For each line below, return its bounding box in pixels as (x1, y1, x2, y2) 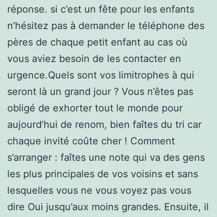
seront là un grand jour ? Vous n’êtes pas (7, 85, 193, 97)
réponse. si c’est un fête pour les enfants (7, 3, 194, 15)
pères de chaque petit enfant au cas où (7, 36, 187, 48)
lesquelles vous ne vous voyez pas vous (7, 184, 191, 196)
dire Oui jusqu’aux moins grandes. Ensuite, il (7, 201, 209, 213)
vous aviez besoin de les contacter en (7, 52, 181, 64)
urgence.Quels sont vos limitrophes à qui (7, 69, 194, 81)
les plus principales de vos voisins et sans (7, 168, 198, 180)
